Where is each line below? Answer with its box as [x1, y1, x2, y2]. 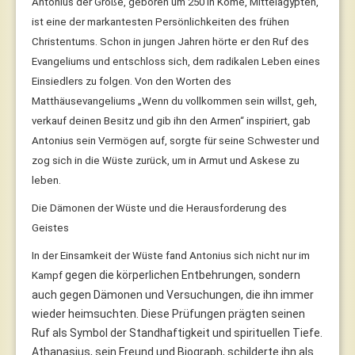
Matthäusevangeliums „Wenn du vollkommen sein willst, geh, [32, 94, 317, 107]
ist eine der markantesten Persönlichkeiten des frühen [32, 15, 289, 28]
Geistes [32, 221, 69, 234]
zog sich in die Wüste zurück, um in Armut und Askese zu [32, 154, 300, 166]
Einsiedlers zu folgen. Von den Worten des [32, 74, 231, 87]
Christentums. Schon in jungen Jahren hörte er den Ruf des [32, 35, 309, 48]
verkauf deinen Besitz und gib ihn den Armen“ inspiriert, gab [32, 114, 311, 127]
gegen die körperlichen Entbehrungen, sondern [63, 268, 300, 281]
